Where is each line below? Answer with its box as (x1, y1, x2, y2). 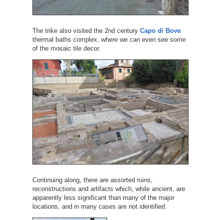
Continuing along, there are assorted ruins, (32, 176, 153, 184)
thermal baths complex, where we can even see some (32, 35, 186, 43)
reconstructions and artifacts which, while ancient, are (32, 185, 185, 192)
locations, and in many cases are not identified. (32, 202, 167, 210)
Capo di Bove (139, 27, 181, 34)
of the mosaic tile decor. (32, 44, 101, 52)
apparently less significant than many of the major (32, 193, 174, 201)
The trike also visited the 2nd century (32, 27, 140, 34)
